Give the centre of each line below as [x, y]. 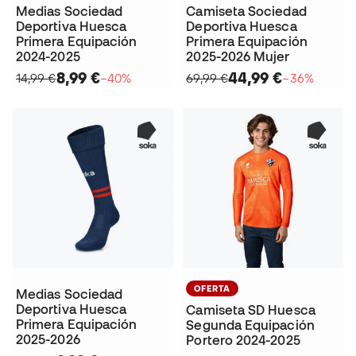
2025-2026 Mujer [238, 57]
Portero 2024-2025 [243, 341]
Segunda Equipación [250, 325]
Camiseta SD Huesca [251, 310]
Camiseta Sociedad [246, 12]
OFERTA [213, 289]
